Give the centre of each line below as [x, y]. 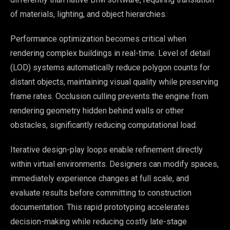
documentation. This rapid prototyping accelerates [100, 207]
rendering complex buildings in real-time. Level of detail [110, 53]
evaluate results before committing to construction [101, 193]
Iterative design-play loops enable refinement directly [107, 149]
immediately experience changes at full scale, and [100, 178]
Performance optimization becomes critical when [98, 39]
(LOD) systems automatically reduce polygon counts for [110, 67]
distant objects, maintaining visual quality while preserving [114, 82]
